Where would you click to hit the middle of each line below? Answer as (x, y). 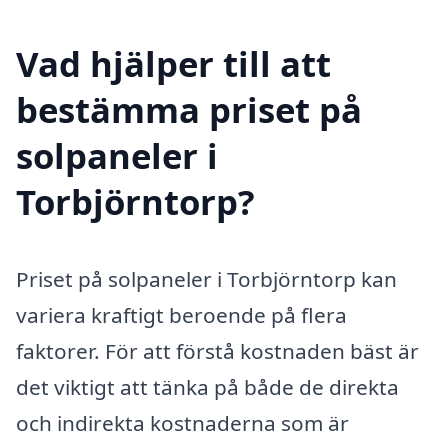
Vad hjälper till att (173, 63)
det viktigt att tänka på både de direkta (207, 387)
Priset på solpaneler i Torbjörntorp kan (206, 279)
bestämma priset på (189, 109)
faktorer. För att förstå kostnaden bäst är (217, 351)
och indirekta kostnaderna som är (182, 423)
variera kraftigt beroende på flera (181, 315)
